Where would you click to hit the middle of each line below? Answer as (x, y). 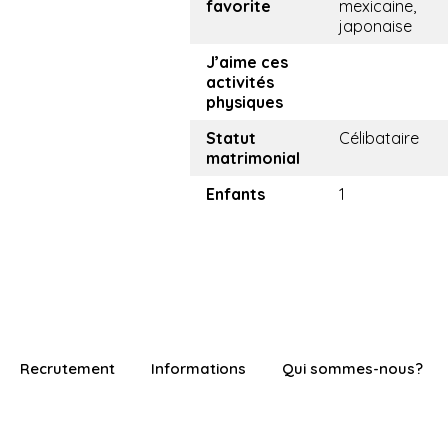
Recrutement (67, 369)
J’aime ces (247, 62)
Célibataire (379, 138)
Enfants (235, 194)
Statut (231, 138)
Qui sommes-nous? (352, 369)
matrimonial (253, 158)
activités (240, 82)
